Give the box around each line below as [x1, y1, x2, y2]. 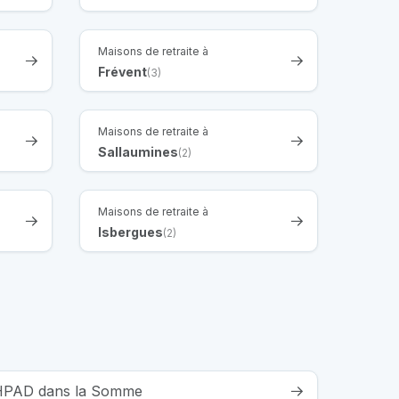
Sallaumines [98, 143, 178, 159]
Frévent [98, 63, 147, 79]
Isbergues [98, 224, 163, 240]
